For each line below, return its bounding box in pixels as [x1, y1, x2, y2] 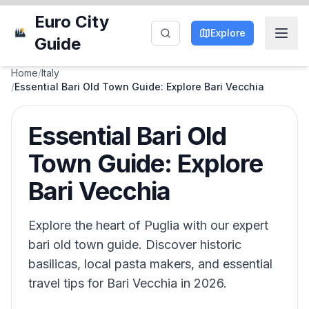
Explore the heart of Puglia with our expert [28, 218, 268, 232]
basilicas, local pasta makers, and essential [28, 257, 272, 271]
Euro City [34, 12, 110, 32]
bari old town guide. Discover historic [28, 237, 241, 252]
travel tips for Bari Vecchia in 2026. [28, 276, 227, 290]
